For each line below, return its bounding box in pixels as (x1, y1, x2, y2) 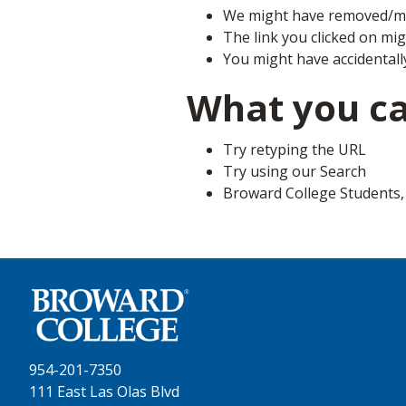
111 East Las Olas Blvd (29, 382, 179, 402)
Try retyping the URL (223, 140, 366, 160)
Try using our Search (223, 161, 366, 182)
